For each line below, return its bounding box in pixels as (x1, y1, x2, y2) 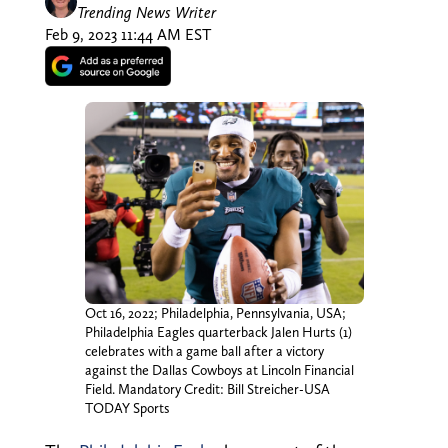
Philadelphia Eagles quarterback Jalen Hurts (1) (84, 323, 352, 340)
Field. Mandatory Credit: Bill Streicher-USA (84, 380, 330, 397)
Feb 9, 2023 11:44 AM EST (44, 24, 211, 44)
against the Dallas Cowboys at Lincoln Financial (84, 361, 354, 378)
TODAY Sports (84, 399, 170, 416)
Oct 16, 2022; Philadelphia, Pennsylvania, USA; (84, 304, 346, 321)
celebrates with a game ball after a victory (84, 342, 324, 359)
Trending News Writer (76, 2, 216, 22)
